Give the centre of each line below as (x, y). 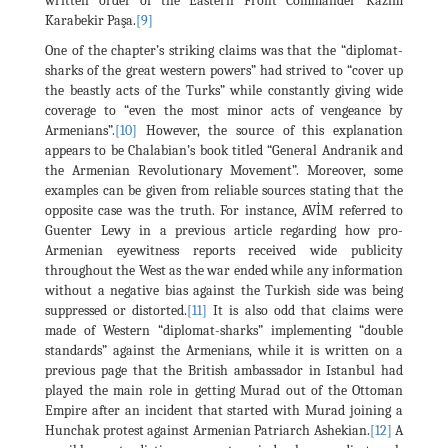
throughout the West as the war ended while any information (224, 270)
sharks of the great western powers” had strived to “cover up (224, 70)
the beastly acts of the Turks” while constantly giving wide (224, 90)
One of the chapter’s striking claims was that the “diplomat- (224, 50)
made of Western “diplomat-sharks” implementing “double (224, 330)
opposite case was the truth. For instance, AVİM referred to (224, 210)
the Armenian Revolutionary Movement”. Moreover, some (224, 170)
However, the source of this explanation (270, 130)
